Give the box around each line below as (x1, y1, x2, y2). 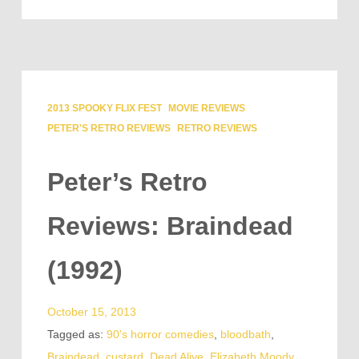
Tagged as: (46, 328, 107, 341)
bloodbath (220, 328, 271, 341)
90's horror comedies (106, 328, 214, 341)
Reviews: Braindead (46, 212, 293, 241)
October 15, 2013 (46, 305, 136, 319)
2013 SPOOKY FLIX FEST (46, 103, 162, 115)
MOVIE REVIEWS (167, 103, 245, 115)
